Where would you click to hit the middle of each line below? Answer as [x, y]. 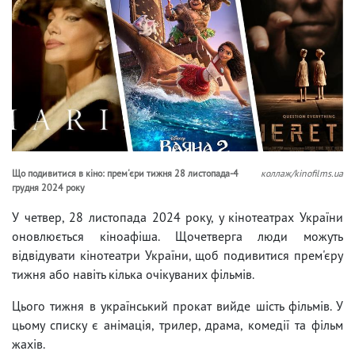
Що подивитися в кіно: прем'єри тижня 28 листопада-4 [125, 173]
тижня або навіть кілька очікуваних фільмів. [133, 274]
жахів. [29, 344]
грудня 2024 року [48, 187]
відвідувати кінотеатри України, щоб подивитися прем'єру [177, 255]
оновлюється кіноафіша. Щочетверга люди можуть [177, 236]
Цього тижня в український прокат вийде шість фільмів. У [177, 305]
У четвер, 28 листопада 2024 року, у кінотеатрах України [177, 217]
